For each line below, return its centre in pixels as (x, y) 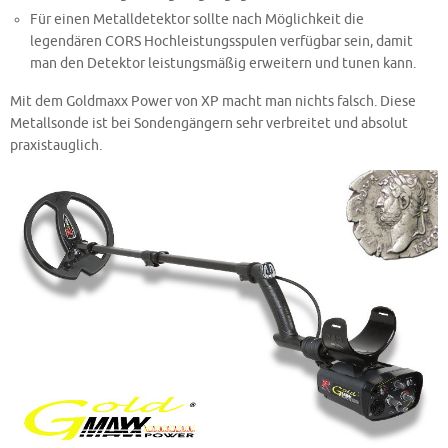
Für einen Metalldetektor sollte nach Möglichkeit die (197, 20)
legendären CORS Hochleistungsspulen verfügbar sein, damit (222, 42)
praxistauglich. (56, 145)
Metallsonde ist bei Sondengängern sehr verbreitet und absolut (209, 123)
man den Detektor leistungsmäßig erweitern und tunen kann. (223, 64)
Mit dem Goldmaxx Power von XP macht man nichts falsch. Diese (213, 101)
